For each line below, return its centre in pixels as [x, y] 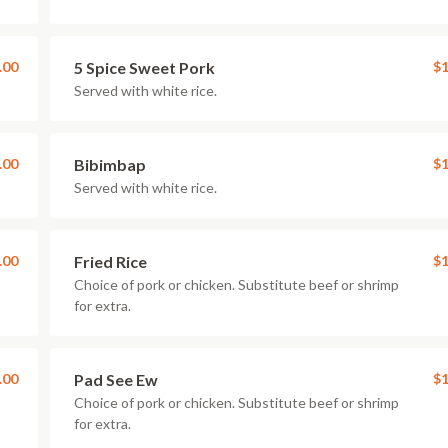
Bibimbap [110, 164]
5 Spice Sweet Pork [144, 67]
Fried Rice [110, 261]
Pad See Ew [116, 379]
